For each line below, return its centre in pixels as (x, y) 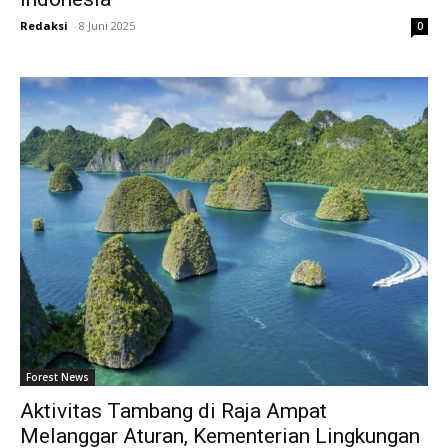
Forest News (57, 377)
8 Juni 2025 (107, 25)
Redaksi (44, 25)
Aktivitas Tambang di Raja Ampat (173, 411)
